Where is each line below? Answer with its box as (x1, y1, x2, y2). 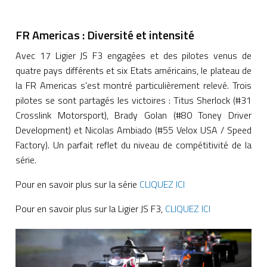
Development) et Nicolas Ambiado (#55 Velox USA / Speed (15, 123, 252, 138)
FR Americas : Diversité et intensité (15, 26, 194, 45)
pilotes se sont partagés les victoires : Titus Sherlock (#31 (15, 93, 252, 108)
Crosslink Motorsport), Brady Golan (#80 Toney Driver (15, 108, 252, 123)
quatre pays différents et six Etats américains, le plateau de (15, 63, 252, 78)
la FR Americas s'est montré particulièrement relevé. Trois (15, 78, 252, 93)
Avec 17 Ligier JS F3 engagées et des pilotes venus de (15, 48, 252, 63)
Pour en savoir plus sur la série (15, 177, 139, 192)
